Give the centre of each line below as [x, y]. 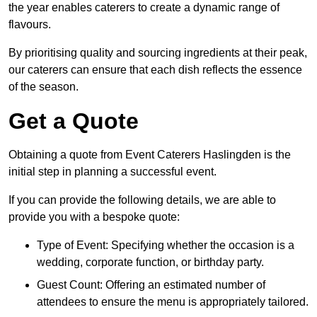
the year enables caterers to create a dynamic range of [144, 8]
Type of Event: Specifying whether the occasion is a [166, 246]
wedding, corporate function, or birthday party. [150, 263]
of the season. [44, 87]
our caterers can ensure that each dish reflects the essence [155, 70]
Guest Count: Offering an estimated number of [151, 285]
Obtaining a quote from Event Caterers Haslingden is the [150, 155]
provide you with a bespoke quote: [94, 217]
